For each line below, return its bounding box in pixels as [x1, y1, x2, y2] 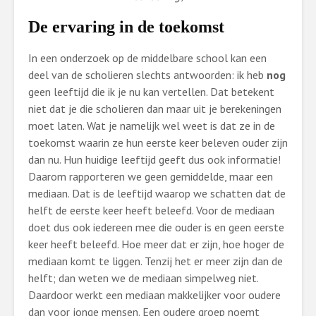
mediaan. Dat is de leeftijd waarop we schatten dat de [28, 186, 286, 200]
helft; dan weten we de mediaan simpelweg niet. [28, 271, 258, 285]
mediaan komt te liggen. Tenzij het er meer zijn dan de [28, 254, 283, 268]
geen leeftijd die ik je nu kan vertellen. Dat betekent [28, 85, 274, 99]
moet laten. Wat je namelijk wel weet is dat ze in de [28, 119, 275, 133]
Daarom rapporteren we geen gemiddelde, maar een [28, 169, 273, 183]
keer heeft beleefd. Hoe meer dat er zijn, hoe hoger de [28, 237, 284, 251]
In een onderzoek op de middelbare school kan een [28, 51, 267, 65]
